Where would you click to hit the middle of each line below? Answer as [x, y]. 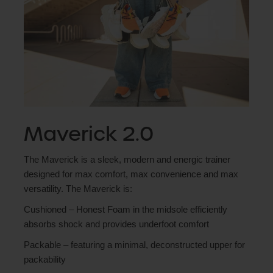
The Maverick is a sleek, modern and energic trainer [127, 160]
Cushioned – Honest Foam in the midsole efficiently [126, 210]
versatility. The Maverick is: [78, 189]
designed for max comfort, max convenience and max [131, 174]
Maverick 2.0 [89, 134]
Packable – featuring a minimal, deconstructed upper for [134, 245]
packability [45, 260]
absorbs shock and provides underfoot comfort [116, 224]
